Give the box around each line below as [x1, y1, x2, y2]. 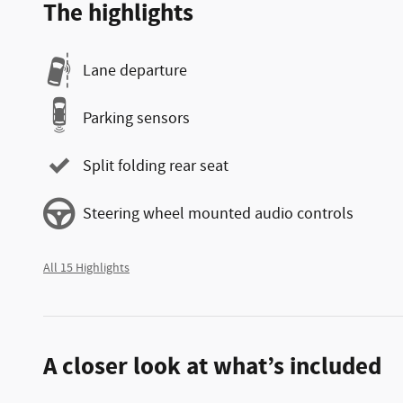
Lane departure [83, 59, 187, 82]
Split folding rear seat [83, 155, 228, 177]
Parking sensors [83, 107, 190, 130]
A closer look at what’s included [43, 351, 381, 384]
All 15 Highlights [43, 260, 130, 277]
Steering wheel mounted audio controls [83, 202, 354, 225]
